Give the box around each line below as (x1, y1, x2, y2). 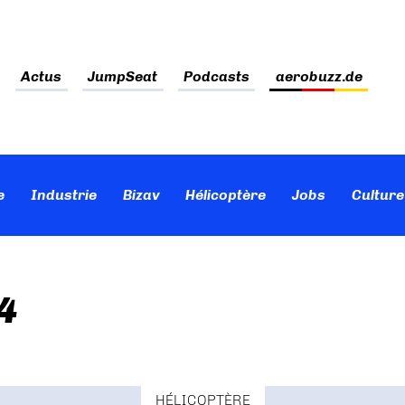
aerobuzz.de (275, 68, 363, 86)
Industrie (30, 186, 97, 203)
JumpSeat (88, 68, 158, 86)
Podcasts (183, 68, 250, 86)
